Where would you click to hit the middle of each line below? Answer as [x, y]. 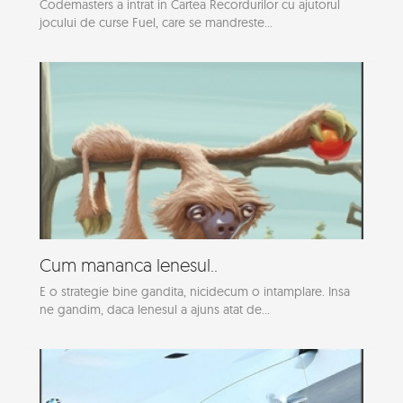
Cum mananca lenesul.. [129, 264]
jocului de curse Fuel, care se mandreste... [156, 22]
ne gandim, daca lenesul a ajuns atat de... [155, 309]
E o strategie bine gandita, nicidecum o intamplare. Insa [195, 291]
